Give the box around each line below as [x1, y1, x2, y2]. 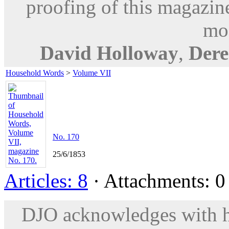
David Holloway [39, 41, 178, 64]
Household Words [6, 68, 64, 77]
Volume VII [73, 68, 111, 77]
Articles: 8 [4, 169, 88, 192]
